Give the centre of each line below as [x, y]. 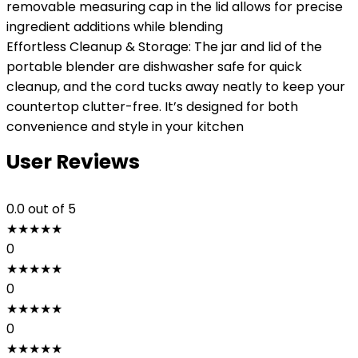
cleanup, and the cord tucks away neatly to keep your [176, 87]
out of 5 [52, 209]
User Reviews [73, 162]
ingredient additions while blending [115, 27]
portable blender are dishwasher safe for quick [154, 67]
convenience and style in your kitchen [125, 127]
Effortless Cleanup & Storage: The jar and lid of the [164, 47]
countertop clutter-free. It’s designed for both [152, 107]
